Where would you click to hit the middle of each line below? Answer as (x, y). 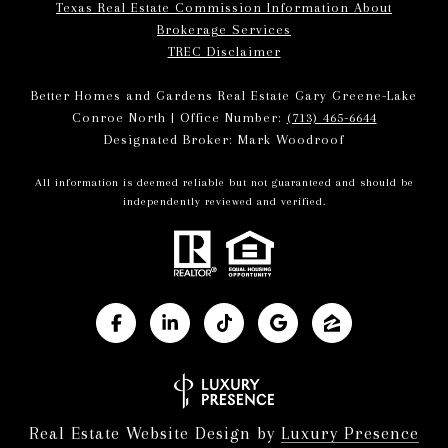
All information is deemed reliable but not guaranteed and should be (224, 182)
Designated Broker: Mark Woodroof (224, 139)
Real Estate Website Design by (155, 432)
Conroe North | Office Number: (179, 117)
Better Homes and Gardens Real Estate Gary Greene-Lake (224, 95)
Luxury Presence (350, 432)
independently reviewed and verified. (224, 201)
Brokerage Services (224, 29)
